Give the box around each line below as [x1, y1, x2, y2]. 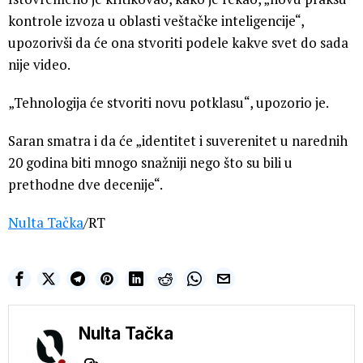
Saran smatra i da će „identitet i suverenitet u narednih [8, 131, 348, 151]
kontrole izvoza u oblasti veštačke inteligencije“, [8, 11, 304, 31]
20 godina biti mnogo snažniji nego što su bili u [8, 153, 293, 173]
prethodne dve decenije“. [8, 175, 163, 194]
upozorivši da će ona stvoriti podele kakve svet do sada [8, 33, 348, 53]
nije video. [8, 55, 70, 75]
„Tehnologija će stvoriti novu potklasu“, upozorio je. [8, 93, 329, 113]
